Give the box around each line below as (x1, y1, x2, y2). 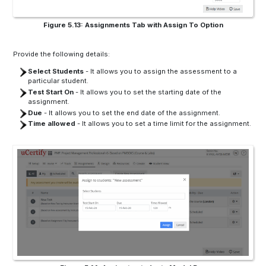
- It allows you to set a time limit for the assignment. (75, 119, 251, 128)
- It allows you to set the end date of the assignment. (42, 108, 220, 117)
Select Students (27, 67, 84, 76)
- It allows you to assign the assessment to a (83, 67, 237, 76)
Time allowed (27, 119, 75, 128)
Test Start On (27, 87, 74, 96)
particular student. (27, 77, 88, 85)
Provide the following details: (13, 50, 110, 59)
